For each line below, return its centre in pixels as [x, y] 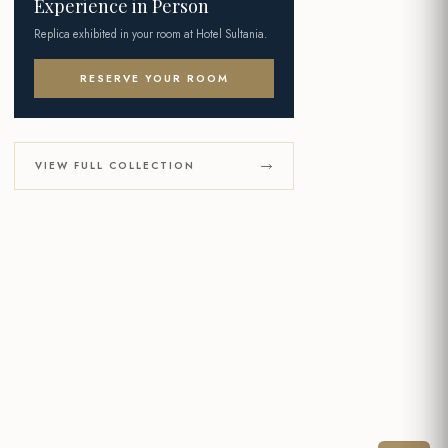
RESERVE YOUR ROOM [154, 79]
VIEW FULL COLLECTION [115, 166]
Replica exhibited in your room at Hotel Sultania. [150, 34]
